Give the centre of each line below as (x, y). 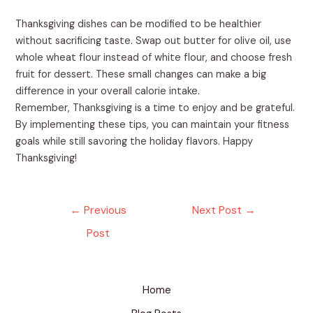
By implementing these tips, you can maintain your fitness (153, 125)
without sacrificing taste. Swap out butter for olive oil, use (154, 41)
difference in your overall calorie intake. (108, 92)
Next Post (219, 210)
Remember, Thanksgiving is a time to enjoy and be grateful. (155, 108)
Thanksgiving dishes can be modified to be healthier (139, 24)
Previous (103, 210)
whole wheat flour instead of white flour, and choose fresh (154, 58)
